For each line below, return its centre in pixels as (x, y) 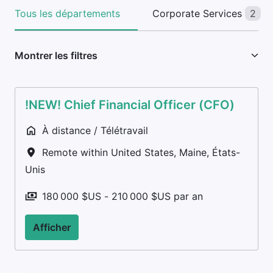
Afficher (52, 227)
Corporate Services (197, 13)
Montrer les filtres (56, 55)
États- (226, 152)
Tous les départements (67, 13)
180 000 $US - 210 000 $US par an (122, 196)
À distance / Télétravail (95, 130)
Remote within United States (108, 152)
